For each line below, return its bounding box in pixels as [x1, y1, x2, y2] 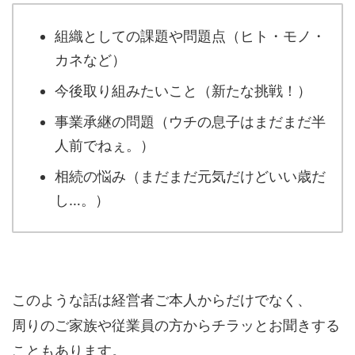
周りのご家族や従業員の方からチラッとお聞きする [12, 317, 340, 334]
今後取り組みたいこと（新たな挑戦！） [55, 82, 311, 99]
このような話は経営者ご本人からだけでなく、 [12, 292, 311, 308]
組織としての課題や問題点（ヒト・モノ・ [55, 27, 326, 44]
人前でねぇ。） [55, 136, 155, 154]
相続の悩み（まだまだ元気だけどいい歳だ [55, 167, 326, 185]
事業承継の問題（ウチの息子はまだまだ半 [55, 113, 326, 130]
